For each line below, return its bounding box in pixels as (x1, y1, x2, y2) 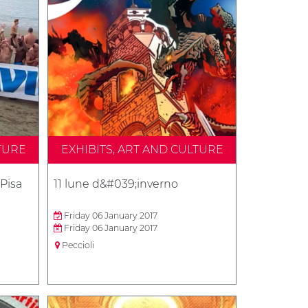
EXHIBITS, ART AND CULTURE (60, 143, 223, 156)
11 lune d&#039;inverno (54, 177, 178, 190)
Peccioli (60, 240, 94, 250)
